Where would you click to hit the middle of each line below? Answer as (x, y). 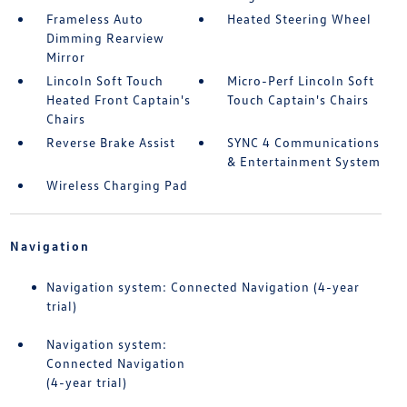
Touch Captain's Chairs (298, 100)
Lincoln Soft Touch (104, 81)
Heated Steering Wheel (300, 19)
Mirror (65, 57)
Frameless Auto (94, 19)
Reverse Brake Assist (110, 143)
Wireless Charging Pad (117, 185)
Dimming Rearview (105, 38)
